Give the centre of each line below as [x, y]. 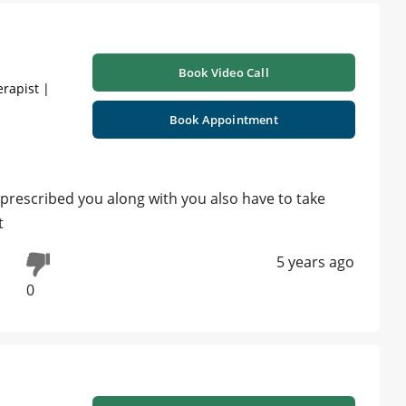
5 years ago [315, 262]
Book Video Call [223, 73]
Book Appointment [223, 120]
